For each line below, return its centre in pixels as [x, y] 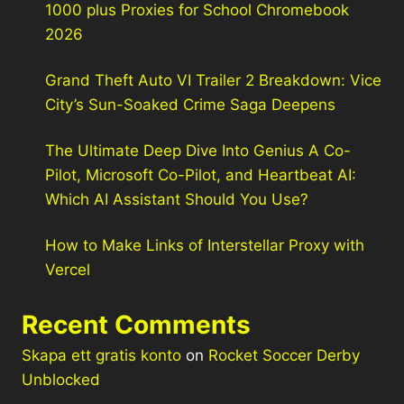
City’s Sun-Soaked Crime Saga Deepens [190, 105]
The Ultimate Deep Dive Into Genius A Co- [197, 151]
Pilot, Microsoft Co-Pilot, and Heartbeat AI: [200, 175]
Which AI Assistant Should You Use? [176, 200]
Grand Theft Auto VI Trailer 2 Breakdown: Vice [213, 81]
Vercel [67, 270]
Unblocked [61, 379]
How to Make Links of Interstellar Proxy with [204, 246]
